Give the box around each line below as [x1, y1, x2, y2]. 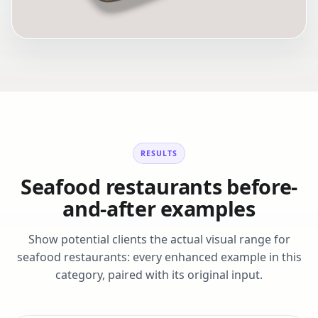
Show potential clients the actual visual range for [28, 231, 290, 247]
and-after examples [62, 194, 256, 222]
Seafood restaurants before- [20, 172, 298, 200]
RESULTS [140, 148, 178, 158]
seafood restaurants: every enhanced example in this [16, 249, 302, 265]
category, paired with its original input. [55, 267, 263, 283]
